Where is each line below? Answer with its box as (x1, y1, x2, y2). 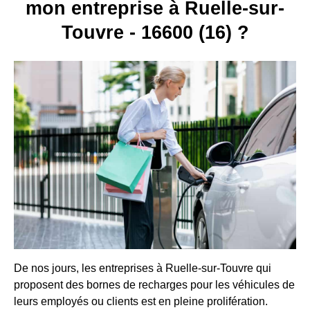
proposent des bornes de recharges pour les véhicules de (14, 278, 295, 291)
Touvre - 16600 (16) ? (61, 22, 249, 44)
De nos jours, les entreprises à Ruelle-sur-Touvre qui (14, 262, 271, 274)
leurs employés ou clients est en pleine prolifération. (14, 295, 268, 307)
